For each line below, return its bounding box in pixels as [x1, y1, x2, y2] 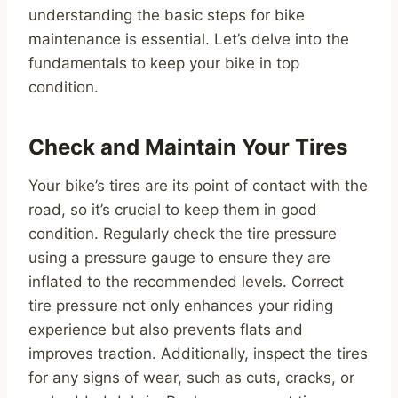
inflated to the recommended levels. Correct [28, 273, 344, 291]
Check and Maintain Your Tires [28, 134, 347, 161]
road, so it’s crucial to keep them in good [28, 201, 317, 219]
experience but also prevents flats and [28, 321, 303, 339]
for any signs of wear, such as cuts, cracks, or [28, 369, 354, 387]
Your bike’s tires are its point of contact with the [28, 177, 368, 195]
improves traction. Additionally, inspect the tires [28, 345, 368, 363]
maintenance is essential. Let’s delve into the [28, 30, 349, 49]
